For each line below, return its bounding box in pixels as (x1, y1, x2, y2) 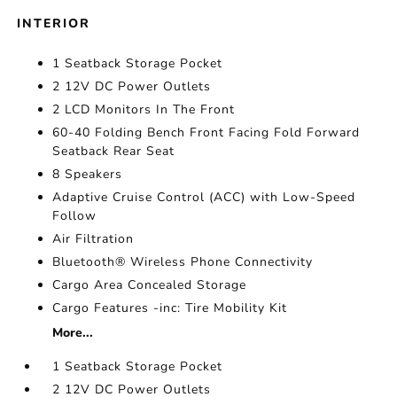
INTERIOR (17, 15, 91, 32)
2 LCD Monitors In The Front (52, 101, 236, 118)
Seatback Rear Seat (52, 143, 175, 160)
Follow (52, 207, 97, 224)
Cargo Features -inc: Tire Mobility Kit (52, 300, 288, 316)
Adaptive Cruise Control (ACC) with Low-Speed (52, 189, 356, 206)
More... (52, 324, 94, 341)
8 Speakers (52, 166, 123, 183)
